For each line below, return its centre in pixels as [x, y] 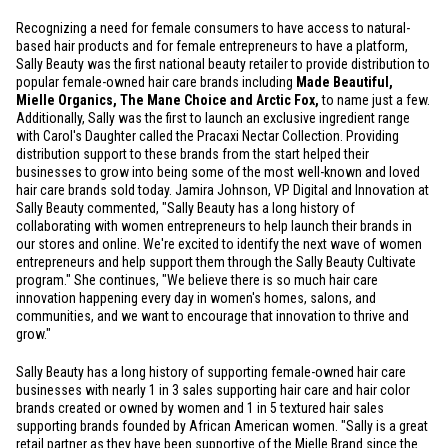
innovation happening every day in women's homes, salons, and [196, 298]
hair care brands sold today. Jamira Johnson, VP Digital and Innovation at [222, 190]
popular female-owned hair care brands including [156, 82]
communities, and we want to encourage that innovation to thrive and [212, 316]
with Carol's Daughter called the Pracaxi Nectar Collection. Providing [207, 136]
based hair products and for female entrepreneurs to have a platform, [212, 46]
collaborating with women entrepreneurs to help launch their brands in [214, 226]
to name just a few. [376, 100]
